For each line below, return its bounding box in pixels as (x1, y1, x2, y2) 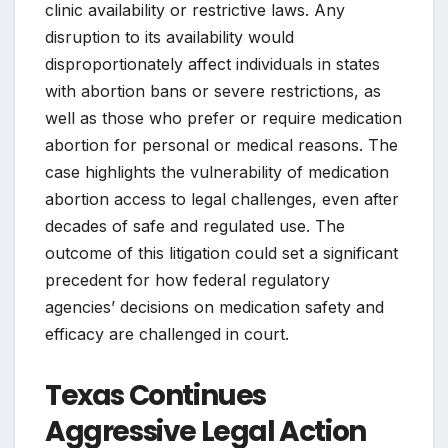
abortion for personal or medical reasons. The (45, 135, 398, 156)
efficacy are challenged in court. (45, 324, 289, 345)
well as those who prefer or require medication (45, 108, 402, 129)
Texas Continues (45, 376, 267, 416)
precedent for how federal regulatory (45, 270, 330, 291)
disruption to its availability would (45, 27, 294, 48)
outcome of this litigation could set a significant (45, 243, 398, 264)
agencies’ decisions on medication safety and (45, 297, 384, 318)
